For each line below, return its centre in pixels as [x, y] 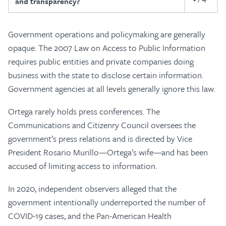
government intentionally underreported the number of [107, 202]
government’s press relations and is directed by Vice [100, 138]
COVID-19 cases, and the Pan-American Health [90, 216]
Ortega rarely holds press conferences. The [84, 111]
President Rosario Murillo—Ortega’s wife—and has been [108, 152]
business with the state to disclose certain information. [106, 75]
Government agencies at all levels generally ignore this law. [111, 89]
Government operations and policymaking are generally [107, 34]
